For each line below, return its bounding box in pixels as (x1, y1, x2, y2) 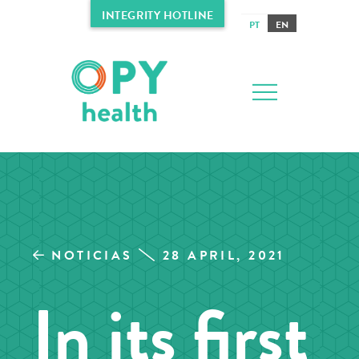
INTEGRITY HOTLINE (102, 6, 214, 24)
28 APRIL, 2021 (162, 246, 285, 265)
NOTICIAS (51, 246, 133, 265)
